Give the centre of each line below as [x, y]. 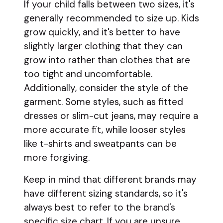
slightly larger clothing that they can [103, 46]
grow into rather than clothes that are [107, 60]
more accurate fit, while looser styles [105, 130]
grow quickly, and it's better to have [102, 32]
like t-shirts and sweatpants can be [100, 144]
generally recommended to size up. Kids [111, 18]
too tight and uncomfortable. [88, 74]
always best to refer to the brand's [100, 207]
